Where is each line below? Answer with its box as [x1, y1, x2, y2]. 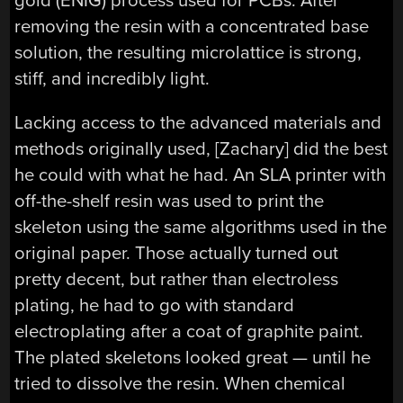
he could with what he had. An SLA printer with [14, 164, 387, 187]
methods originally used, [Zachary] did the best [14, 138, 389, 161]
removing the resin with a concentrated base [14, 14, 370, 38]
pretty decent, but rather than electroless [14, 268, 339, 291]
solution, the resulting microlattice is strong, [14, 40, 363, 64]
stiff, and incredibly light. [14, 67, 210, 90]
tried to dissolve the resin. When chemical [14, 372, 346, 396]
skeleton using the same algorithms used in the [14, 216, 388, 239]
